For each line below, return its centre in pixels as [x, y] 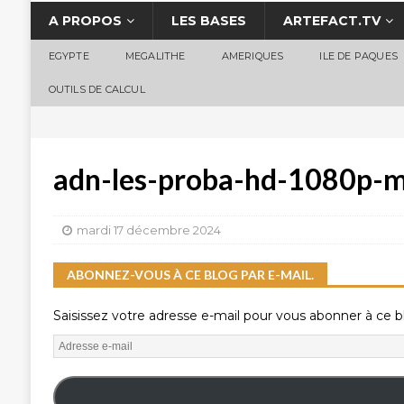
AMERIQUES [252, 56]
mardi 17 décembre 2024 [148, 230]
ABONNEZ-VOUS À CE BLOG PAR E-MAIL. [190, 275]
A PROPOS [85, 21]
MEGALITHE [155, 56]
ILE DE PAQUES [359, 56]
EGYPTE [69, 56]
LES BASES [208, 21]
